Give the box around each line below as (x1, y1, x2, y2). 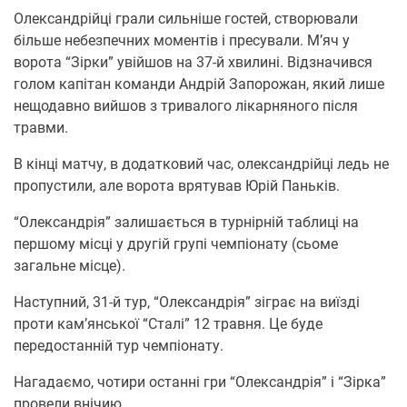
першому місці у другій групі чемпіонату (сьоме (14, 235, 338, 253)
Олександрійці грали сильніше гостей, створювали (14, 10, 358, 27)
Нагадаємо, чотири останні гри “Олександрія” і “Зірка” (14, 373, 386, 391)
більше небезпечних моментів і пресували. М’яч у (14, 32, 350, 49)
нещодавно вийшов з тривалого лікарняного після (14, 97, 358, 114)
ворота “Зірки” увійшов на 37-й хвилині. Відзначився (14, 54, 372, 71)
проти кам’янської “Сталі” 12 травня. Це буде (14, 315, 323, 333)
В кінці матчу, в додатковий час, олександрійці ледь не (14, 155, 389, 173)
